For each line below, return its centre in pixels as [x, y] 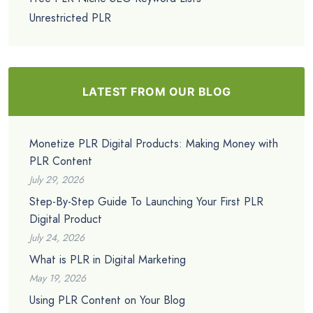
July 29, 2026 [57, 180]
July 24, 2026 [57, 238]
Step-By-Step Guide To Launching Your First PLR [146, 202]
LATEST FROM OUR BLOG [156, 92]
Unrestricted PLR [70, 18]
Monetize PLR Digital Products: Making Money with [154, 144]
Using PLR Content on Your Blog [107, 300]
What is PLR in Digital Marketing [108, 260]
